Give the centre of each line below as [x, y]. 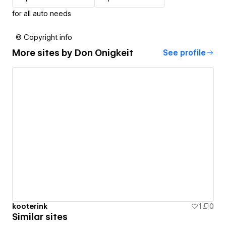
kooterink [30, 207]
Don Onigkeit [104, 53]
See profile [184, 53]
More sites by [43, 53]
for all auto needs [42, 13]
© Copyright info [44, 37]
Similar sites [40, 217]
